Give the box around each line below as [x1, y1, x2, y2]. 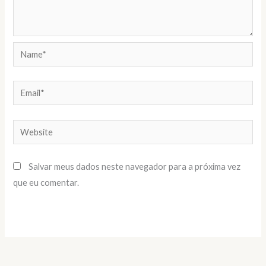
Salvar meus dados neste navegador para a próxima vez [28, 161, 241, 172]
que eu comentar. [13, 178, 80, 188]
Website [12, 122, 46, 132]
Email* [12, 83, 37, 94]
